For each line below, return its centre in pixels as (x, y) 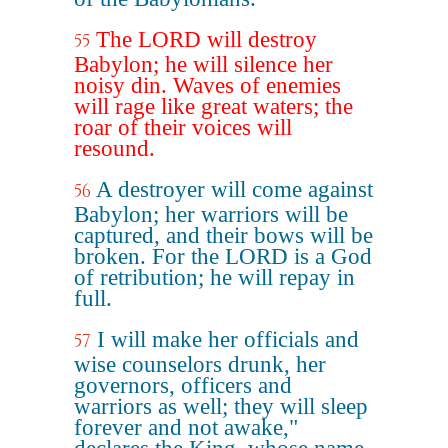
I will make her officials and (228, 339)
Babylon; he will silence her (203, 64)
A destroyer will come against (234, 189)
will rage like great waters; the (213, 106)
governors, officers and (183, 385)
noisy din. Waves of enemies (207, 85)
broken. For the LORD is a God (223, 256)
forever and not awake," (186, 427)
